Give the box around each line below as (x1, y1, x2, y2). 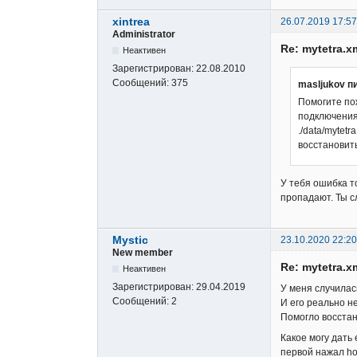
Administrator (112, 28, 175, 40)
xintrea (112, 14, 150, 28)
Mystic (112, 233, 148, 246)
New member (112, 246, 173, 258)
